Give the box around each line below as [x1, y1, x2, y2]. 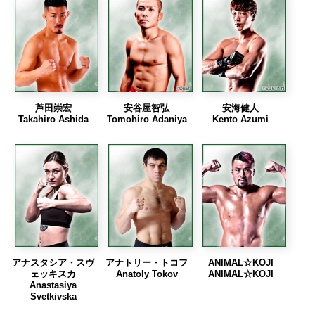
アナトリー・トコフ [105, 257, 188, 268]
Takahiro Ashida [18, 114, 89, 125]
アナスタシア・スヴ [12, 257, 95, 268]
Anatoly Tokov [115, 268, 178, 279]
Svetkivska [30, 290, 77, 302]
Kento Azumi [212, 114, 269, 125]
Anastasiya [30, 279, 77, 290]
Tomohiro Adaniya [106, 114, 187, 125]
